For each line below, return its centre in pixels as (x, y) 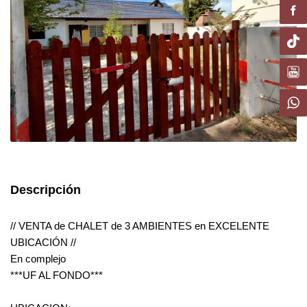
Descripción (46, 190)
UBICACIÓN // (43, 243)
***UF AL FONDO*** (57, 275)
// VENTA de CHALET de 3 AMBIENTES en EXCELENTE (140, 226)
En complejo (38, 259)
